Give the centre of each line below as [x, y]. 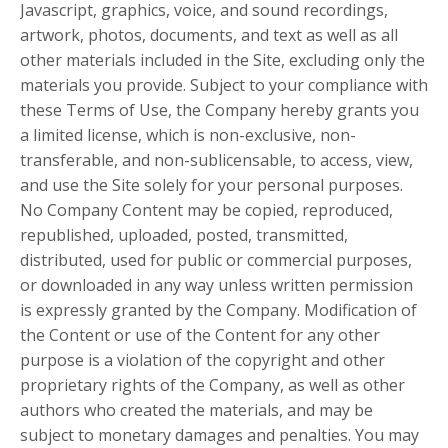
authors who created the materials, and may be [196, 410]
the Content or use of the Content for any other [200, 335]
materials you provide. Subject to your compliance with [224, 85]
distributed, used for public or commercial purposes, [216, 260]
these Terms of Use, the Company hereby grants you [219, 110]
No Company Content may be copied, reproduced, [206, 210]
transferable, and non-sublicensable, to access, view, [216, 160]
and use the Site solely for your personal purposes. [211, 185]
